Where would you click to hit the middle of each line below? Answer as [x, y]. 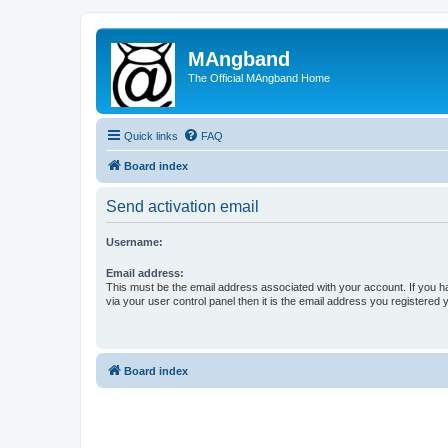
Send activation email [182, 206]
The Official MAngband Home [259, 78]
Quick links [151, 136]
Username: [134, 242]
